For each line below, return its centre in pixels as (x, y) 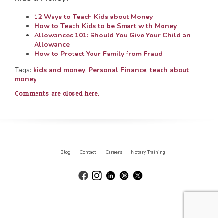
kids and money (59, 70)
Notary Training (148, 152)
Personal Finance (118, 70)
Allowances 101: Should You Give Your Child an (112, 35)
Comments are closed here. (57, 93)
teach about (169, 70)
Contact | (91, 152)
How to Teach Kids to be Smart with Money (105, 26)
